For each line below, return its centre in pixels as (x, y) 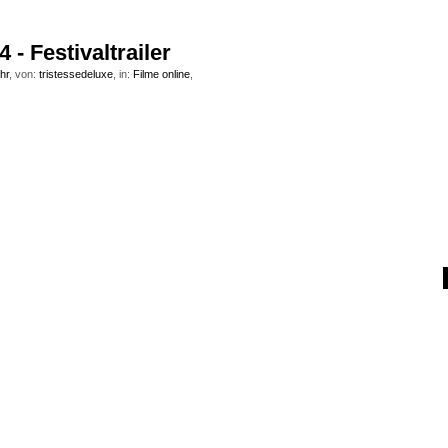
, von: (24, 74)
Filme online (161, 74)
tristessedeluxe (76, 74)
